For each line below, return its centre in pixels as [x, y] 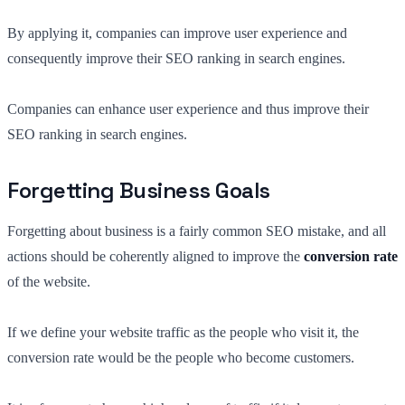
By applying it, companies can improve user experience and [177, 33]
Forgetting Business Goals [139, 190]
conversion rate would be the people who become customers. [181, 357]
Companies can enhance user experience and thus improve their [188, 108]
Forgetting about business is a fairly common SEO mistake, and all [197, 231]
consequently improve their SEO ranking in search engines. [176, 58]
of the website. [49, 281]
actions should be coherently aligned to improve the [155, 256]
